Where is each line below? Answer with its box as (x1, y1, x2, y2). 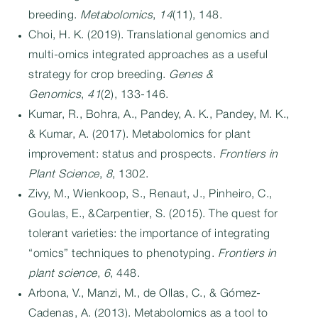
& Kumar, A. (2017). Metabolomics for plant (28, 130, 251, 140)
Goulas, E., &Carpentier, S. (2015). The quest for (28, 209, 278, 219)
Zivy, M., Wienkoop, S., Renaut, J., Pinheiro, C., (28, 190, 273, 199)
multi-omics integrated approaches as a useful (28, 50, 268, 60)
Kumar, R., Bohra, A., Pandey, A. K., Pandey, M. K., (28, 110, 290, 120)
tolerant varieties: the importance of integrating (28, 229, 270, 239)
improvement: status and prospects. (28, 150, 219, 160)
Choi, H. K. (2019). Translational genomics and (28, 31, 269, 40)
